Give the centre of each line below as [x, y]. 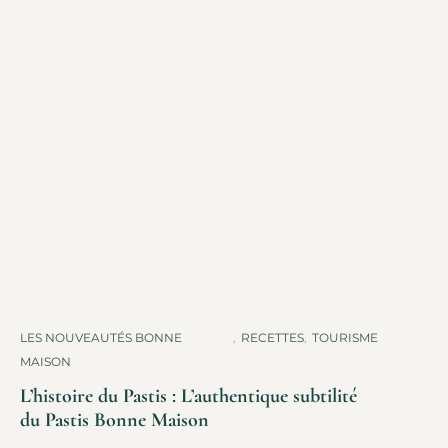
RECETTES [272, 337]
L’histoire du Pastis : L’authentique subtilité [188, 395]
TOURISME [345, 337]
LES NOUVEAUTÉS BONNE [101, 337]
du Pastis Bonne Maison [114, 419]
